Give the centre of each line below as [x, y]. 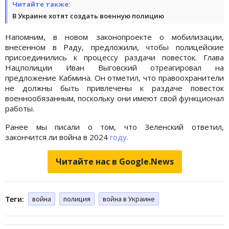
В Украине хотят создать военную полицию [88, 16]
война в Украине [129, 199]
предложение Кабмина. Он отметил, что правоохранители [114, 77]
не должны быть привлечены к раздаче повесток [114, 88]
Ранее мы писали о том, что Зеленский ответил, [114, 127]
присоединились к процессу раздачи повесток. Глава [114, 57]
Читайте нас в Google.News [114, 161]
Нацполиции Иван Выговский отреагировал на [114, 67]
